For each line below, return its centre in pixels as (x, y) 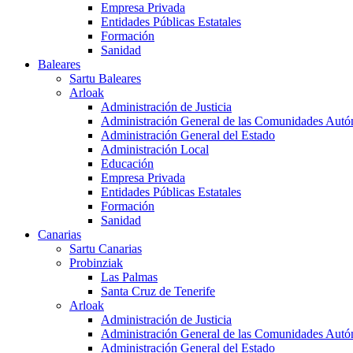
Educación (127, 164)
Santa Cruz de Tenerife (158, 292)
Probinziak (96, 263)
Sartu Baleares (105, 79)
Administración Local (155, 150)
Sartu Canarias (106, 249)
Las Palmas (129, 277)
